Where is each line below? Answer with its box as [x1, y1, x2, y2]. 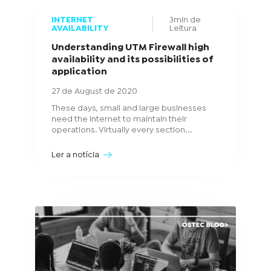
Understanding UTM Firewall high [51, 43, 209, 51]
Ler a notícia [51, 151, 101, 159]
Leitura [169, 25, 197, 33]
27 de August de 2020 [51, 87, 137, 95]
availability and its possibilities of [51, 55, 214, 64]
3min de [169, 16, 201, 24]
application [51, 67, 107, 76]
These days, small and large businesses [51, 105, 206, 113]
